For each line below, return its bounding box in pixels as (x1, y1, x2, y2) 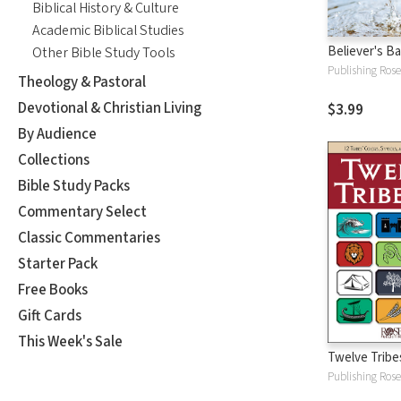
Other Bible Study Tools (32, 42, 175, 63)
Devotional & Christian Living (18, 97, 201, 119)
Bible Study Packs (18, 175, 130, 197)
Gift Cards (18, 304, 81, 327)
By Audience (18, 123, 97, 145)
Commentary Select (18, 200, 147, 223)
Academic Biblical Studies (32, 20, 183, 40)
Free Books (18, 278, 88, 301)
